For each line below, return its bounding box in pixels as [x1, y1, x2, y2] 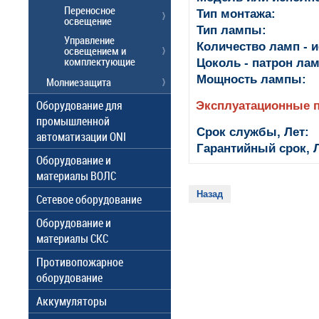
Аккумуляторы [36, 293, 107, 309]
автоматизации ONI [36, 129, 126, 145]
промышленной [36, 113, 110, 129]
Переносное [64, 3, 115, 17]
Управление [64, 33, 115, 47]
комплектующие [64, 54, 135, 68]
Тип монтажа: [197, 6, 276, 21]
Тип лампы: [197, 23, 266, 37]
